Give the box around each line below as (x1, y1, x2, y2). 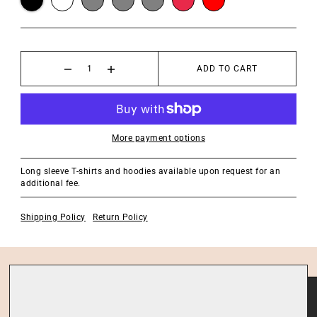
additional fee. (21, 178, 81, 189)
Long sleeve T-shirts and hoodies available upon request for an (21, 166, 281, 177)
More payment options (112, 133, 205, 144)
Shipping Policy (21, 212, 86, 222)
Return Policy (93, 212, 148, 222)
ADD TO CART (196, 64, 258, 74)
